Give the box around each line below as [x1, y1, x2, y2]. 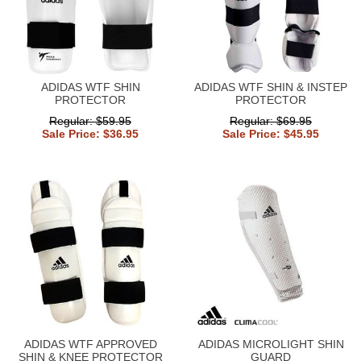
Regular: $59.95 [49, 114, 131, 127]
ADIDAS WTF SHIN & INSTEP [194, 80, 347, 93]
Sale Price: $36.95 [42, 127, 139, 140]
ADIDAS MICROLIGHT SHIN [197, 337, 344, 351]
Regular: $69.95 [230, 114, 312, 127]
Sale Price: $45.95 [222, 127, 319, 140]
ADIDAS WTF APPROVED [23, 337, 157, 351]
